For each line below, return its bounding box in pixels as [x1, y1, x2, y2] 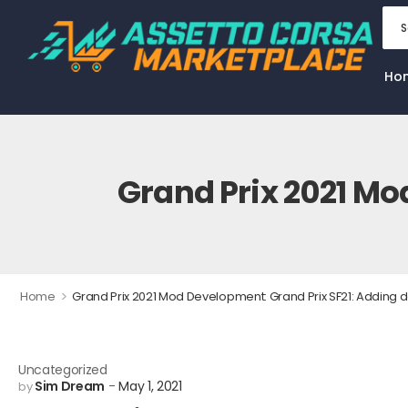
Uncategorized [18, 361, 107, 379]
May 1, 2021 [118, 377, 182, 395]
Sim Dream [34, 377, 105, 395]
